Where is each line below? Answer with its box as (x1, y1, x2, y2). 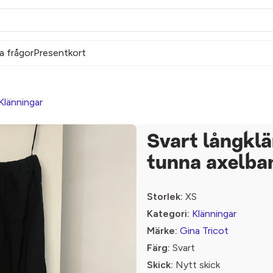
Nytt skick (173, 259, 220, 271)
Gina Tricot (180, 225, 229, 236)
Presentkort (34, 47, 86, 58)
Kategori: (147, 208, 190, 219)
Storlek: (147, 191, 183, 202)
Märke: (147, 225, 177, 236)
